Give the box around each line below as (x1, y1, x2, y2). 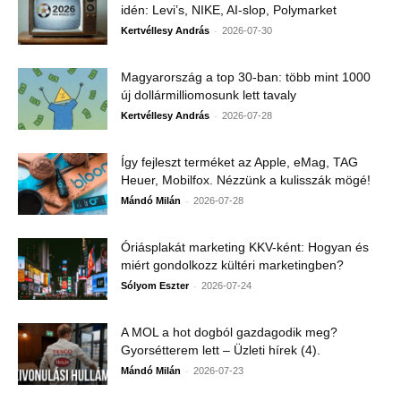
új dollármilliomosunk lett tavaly (121, 88, 296, 103)
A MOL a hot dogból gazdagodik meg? (121, 325, 337, 340)
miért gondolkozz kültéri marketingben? (121, 258, 344, 273)
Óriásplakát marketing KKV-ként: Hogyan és (121, 240, 369, 255)
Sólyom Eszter (121, 280, 189, 292)
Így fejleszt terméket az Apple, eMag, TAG (121, 155, 358, 170)
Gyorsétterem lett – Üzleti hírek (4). (121, 343, 320, 358)
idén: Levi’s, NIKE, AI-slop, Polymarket (121, 3, 337, 18)
